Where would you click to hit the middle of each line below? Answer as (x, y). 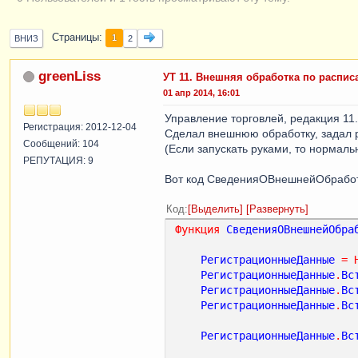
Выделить (215, 209)
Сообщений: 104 (61, 143)
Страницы (76, 38)
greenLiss (70, 76)
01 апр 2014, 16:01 (201, 92)
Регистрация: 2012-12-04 (80, 127)
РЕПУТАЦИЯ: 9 (58, 160)
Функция (197, 229)
